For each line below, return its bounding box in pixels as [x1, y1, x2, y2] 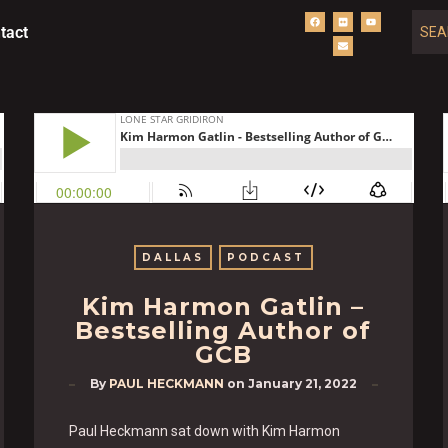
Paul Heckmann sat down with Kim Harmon [68, 422, 340, 439]
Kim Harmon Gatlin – [82, 292, 365, 321]
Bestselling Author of [75, 316, 372, 345]
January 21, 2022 [247, 376, 357, 391]
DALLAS [141, 251, 204, 264]
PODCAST [226, 251, 305, 264]
